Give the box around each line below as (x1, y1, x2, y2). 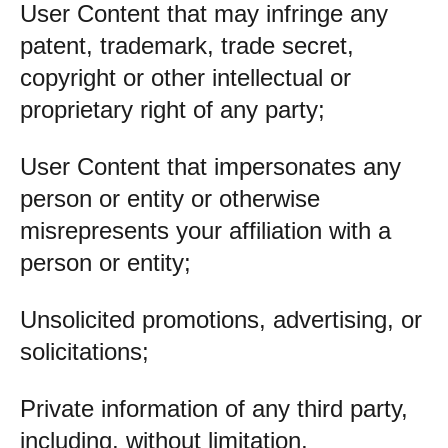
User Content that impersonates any (20, 153, 401, 180)
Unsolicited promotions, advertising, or (20, 306, 422, 333)
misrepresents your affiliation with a (20, 217, 391, 244)
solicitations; (20, 338, 149, 365)
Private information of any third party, (20, 395, 408, 422)
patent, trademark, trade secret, (20, 32, 354, 59)
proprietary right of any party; (20, 96, 325, 123)
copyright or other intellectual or (20, 64, 351, 91)
